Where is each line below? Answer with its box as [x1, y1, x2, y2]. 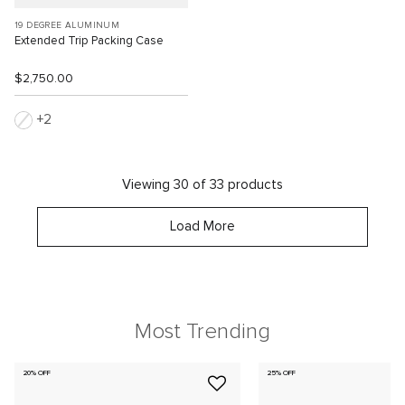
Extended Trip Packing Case [14, 35, 164, 48]
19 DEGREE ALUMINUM [14, 21, 120, 31]
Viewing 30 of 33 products [122, 178, 283, 193]
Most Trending [135, 321, 270, 344]
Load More [170, 220, 235, 234]
